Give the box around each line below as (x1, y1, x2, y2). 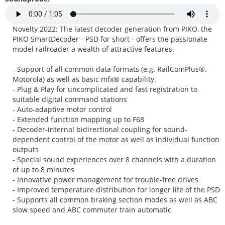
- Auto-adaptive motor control (13, 104, 112, 114)
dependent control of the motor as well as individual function (13, 135, 219, 144)
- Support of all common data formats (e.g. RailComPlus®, (13, 64, 206, 74)
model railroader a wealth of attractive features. (13, 44, 174, 54)
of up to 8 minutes (13, 165, 74, 174)
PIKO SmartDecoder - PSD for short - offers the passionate (13, 34, 207, 44)
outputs (13, 145, 39, 154)
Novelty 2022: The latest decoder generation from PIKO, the (13, 24, 212, 34)
